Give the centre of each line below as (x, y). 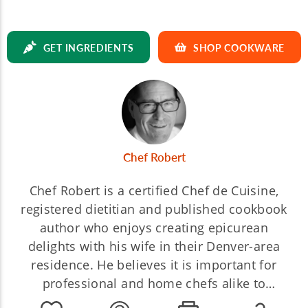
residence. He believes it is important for (154, 265)
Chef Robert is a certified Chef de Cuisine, (154, 190)
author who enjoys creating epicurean (154, 228)
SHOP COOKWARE (239, 47)
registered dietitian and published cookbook (154, 209)
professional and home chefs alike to (154, 283)
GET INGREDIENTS (88, 47)
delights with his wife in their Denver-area (154, 246)
